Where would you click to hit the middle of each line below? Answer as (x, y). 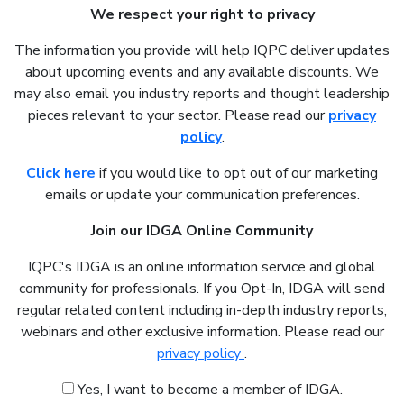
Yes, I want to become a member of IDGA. (208, 390)
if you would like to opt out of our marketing (237, 174)
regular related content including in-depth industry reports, (202, 311)
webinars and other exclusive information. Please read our (202, 332)
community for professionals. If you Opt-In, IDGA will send (202, 289)
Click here (61, 174)
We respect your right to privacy (202, 15)
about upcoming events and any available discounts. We (202, 73)
